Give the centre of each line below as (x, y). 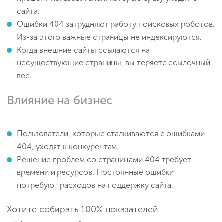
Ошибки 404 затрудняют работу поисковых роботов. (116, 24)
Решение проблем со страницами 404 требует (104, 160)
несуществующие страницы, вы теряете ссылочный (113, 63)
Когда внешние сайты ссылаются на (83, 50)
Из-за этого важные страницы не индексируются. (110, 37)
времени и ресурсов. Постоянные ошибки (95, 172)
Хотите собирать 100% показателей (83, 209)
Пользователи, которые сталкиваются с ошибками (111, 134)
